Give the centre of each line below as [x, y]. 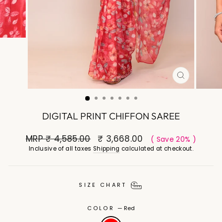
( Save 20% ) [173, 140]
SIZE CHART [103, 185]
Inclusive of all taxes [61, 149]
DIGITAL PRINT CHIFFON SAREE [111, 116]
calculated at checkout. [156, 149]
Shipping [106, 149]
